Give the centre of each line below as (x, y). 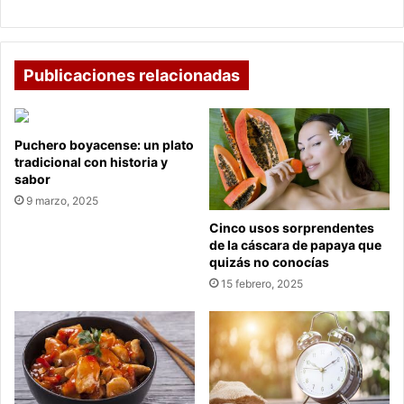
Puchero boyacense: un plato (104, 145)
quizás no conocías (269, 262)
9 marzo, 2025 (62, 201)
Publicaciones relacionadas (132, 76)
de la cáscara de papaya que (295, 245)
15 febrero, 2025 (262, 284)
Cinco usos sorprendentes (292, 228)
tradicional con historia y (91, 162)
